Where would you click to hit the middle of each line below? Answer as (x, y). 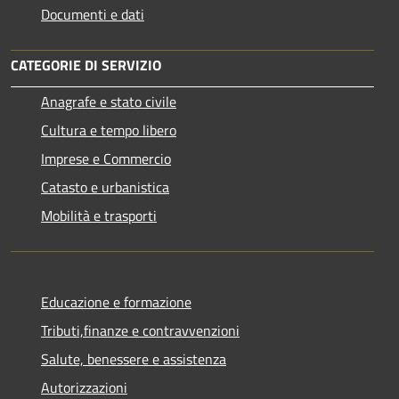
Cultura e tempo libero (109, 130)
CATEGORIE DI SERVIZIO (86, 65)
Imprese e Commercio (106, 159)
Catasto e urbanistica (105, 187)
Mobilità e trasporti (99, 216)
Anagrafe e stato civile (109, 102)
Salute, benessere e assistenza (134, 359)
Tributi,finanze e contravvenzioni (140, 331)
